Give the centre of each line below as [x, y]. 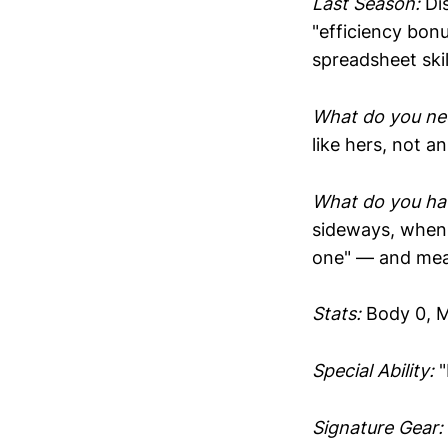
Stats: [336, 314]
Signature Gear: [377, 428]
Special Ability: [373, 371]
